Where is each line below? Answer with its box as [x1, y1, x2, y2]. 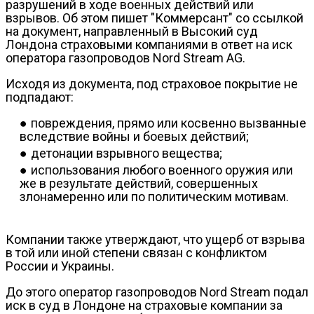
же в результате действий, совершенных [20, 175, 258, 191]
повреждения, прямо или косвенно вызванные [31, 115, 306, 130]
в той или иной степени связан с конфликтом [6, 245, 267, 260]
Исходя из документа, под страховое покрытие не [6, 76, 298, 91]
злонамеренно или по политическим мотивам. [20, 189, 289, 204]
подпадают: [6, 89, 74, 104]
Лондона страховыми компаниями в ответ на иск [6, 36, 292, 52]
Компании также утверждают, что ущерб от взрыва [6, 231, 305, 247]
